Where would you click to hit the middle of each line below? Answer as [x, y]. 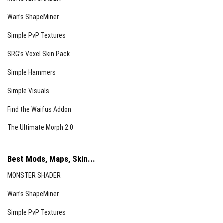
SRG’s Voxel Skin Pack [39, 54]
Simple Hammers [32, 72]
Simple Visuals [28, 91]
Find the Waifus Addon [39, 109]
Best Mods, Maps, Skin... [51, 159]
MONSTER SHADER [34, 175]
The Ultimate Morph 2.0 [40, 127]
